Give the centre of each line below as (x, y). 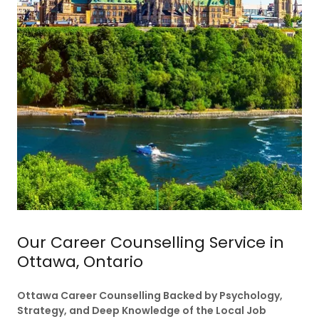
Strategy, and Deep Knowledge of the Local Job (142, 310)
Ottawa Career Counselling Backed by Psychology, (150, 295)
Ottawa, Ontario (80, 261)
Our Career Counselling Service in (151, 242)
